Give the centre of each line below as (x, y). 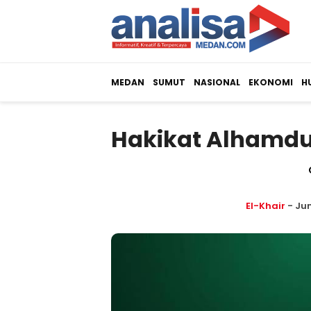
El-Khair (265, 206)
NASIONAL (217, 82)
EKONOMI (271, 82)
